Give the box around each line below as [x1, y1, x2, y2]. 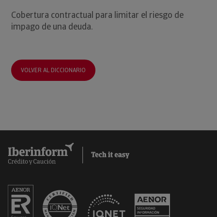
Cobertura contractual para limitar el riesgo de [11, 9, 184, 20]
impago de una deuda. [11, 21, 93, 32]
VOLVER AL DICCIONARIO [21, 66, 86, 74]
